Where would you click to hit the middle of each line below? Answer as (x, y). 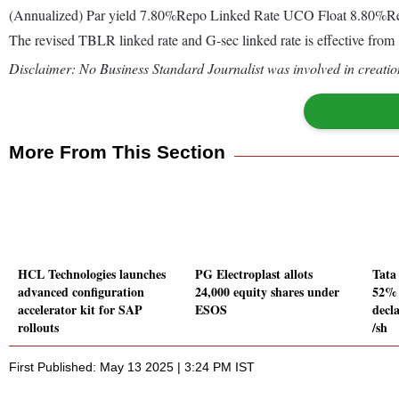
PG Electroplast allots (254, 274)
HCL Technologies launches (92, 274)
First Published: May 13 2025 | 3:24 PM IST (132, 367)
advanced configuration (81, 292)
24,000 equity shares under (267, 292)
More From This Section (117, 151)
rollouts (38, 328)
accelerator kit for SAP (80, 310)
